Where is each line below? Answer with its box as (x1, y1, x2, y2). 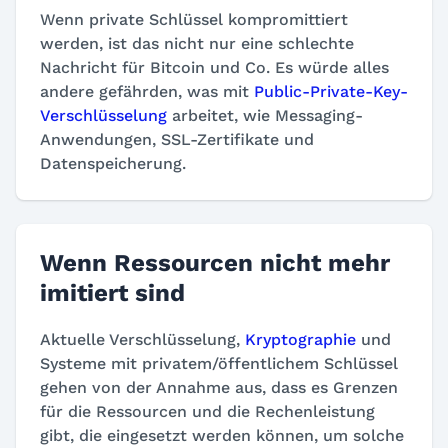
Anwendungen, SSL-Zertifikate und (40, 129, 314, 149)
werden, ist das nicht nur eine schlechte (40, 33, 354, 53)
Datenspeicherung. (40, 153, 186, 173)
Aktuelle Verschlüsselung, (40, 329, 245, 349)
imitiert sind (40, 278, 185, 307)
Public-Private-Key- (254, 81, 408, 101)
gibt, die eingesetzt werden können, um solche (40, 425, 404, 445)
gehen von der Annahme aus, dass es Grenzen (40, 377, 398, 397)
